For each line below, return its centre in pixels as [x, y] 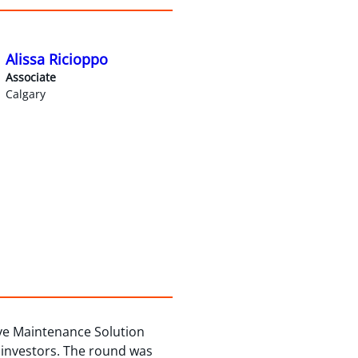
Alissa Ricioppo [56, 59]
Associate [30, 77]
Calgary [25, 93]
